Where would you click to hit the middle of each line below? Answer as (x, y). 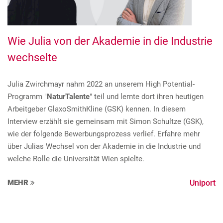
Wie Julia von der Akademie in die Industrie (110, 41)
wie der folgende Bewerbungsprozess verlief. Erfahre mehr (104, 134)
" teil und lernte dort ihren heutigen (147, 97)
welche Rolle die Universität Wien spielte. (77, 159)
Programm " (27, 97)
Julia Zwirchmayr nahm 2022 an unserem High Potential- (101, 84)
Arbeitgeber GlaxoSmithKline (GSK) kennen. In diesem (97, 109)
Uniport (203, 183)
